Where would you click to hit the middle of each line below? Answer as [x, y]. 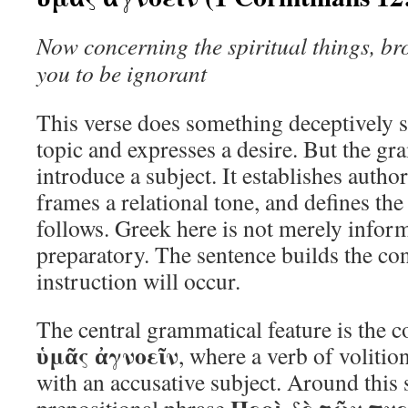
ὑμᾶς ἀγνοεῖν [107, 355]
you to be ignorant [122, 73]
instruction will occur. [138, 280]
